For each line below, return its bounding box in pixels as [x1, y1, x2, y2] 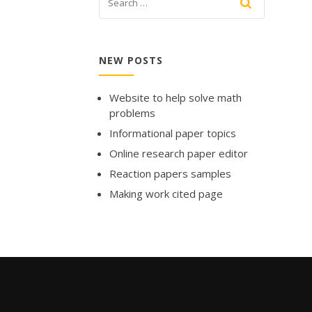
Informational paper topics [109, 125, 236, 140]
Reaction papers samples [109, 166, 231, 180]
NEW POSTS [99, 53, 163, 67]
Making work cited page [109, 186, 223, 201]
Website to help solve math [109, 90, 242, 104]
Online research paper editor [109, 146, 248, 160]
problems [109, 105, 155, 120]
